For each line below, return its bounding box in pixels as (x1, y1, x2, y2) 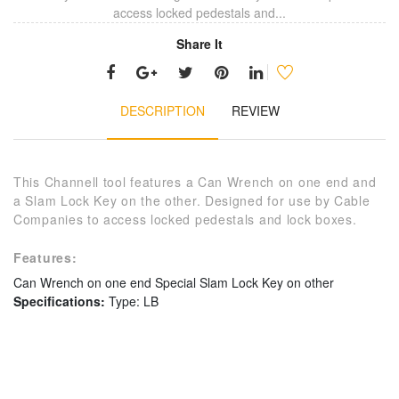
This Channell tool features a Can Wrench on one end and (13, 172, 377, 191)
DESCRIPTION (119, 101, 205, 119)
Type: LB (109, 291, 159, 310)
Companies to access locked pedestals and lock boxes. (13, 209, 357, 228)
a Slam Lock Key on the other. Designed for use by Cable (13, 191, 370, 209)
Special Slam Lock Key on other (155, 273, 334, 291)
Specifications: (13, 291, 105, 310)
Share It (176, 34, 223, 53)
